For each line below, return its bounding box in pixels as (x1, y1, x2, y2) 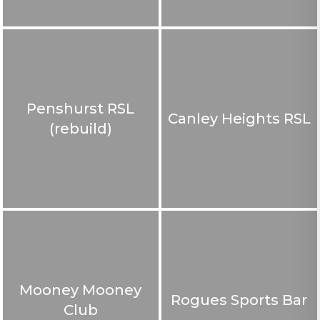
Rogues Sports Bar (171, 290, 308, 308)
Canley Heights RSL (167, 109, 311, 126)
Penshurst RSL (26, 99, 135, 116)
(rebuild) (49, 119, 112, 136)
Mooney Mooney (19, 280, 142, 298)
